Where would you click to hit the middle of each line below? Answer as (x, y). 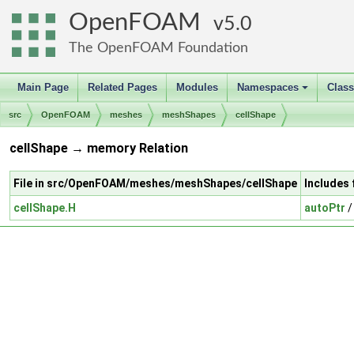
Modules (197, 87)
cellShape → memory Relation (99, 149)
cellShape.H (45, 207)
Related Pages (122, 87)
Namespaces (268, 87)
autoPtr (325, 207)
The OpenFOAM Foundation (158, 48)
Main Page (43, 87)
